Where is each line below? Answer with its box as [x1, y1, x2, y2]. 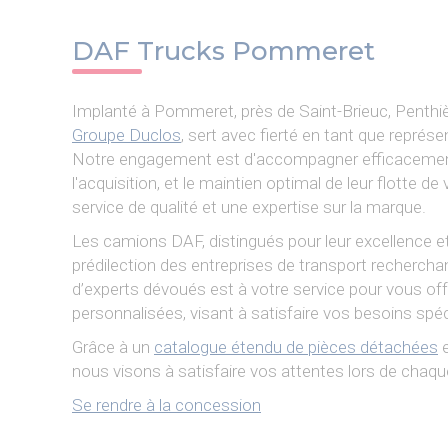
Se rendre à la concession [72, 395, 261, 415]
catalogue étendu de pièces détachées [154, 337, 438, 357]
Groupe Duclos [72, 125, 181, 145]
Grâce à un [72, 337, 154, 357]
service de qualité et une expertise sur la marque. [72, 197, 426, 217]
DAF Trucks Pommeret [72, 35, 375, 67]
